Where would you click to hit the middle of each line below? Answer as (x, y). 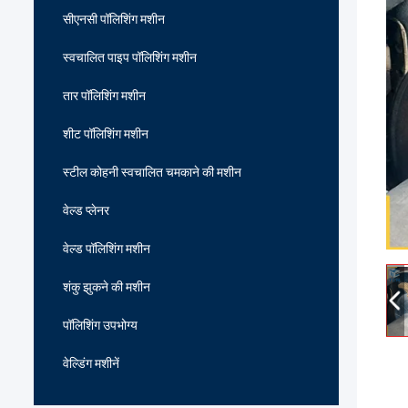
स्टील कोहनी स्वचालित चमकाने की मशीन (152, 172)
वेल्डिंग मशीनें (91, 363)
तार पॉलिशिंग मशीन (104, 96)
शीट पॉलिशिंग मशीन (106, 134)
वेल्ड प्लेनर (86, 210)
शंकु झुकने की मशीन (107, 287)
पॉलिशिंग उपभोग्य (100, 325)
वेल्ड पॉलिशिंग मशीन (107, 249)
